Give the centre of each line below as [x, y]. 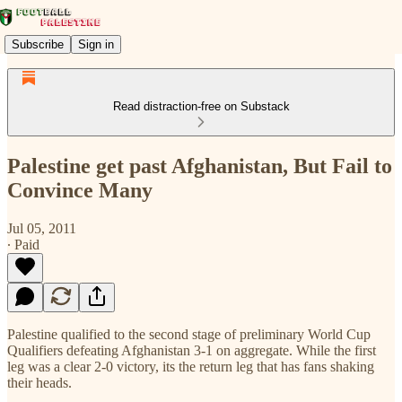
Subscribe [38, 44]
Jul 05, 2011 [42, 228]
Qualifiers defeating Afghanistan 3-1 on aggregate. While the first [192, 350]
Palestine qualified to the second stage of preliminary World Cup [189, 334]
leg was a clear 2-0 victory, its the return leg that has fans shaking [191, 366]
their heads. [39, 382]
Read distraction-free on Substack [201, 106]
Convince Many [80, 190]
